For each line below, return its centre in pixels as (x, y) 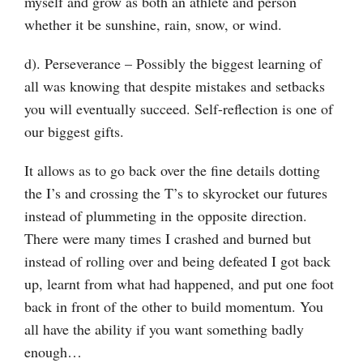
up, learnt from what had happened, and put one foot (179, 283)
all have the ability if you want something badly (164, 329)
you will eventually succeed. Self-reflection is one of (179, 108)
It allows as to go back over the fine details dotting (172, 170)
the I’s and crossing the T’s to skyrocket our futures (176, 192)
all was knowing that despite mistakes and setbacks (175, 85)
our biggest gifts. (74, 131)
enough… (53, 351)
